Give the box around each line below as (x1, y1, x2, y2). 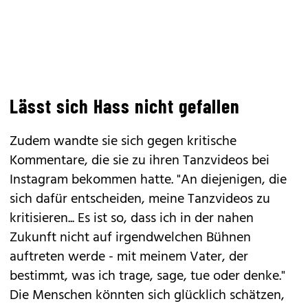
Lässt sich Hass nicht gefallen (10, 94, 240, 118)
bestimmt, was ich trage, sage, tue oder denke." (10, 265, 285, 287)
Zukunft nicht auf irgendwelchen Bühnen (10, 227, 251, 249)
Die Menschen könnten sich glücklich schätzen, (10, 285, 285, 307)
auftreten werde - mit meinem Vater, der (10, 246, 248, 268)
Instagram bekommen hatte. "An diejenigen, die (10, 169, 287, 191)
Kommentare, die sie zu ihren (10, 150, 183, 172)
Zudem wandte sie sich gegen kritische (10, 131, 236, 153)
